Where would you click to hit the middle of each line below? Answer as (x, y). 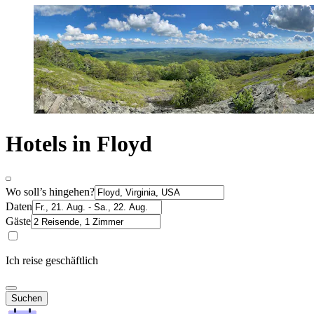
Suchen (27, 298)
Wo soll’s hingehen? (50, 191)
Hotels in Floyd (79, 144)
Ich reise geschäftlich (52, 260)
